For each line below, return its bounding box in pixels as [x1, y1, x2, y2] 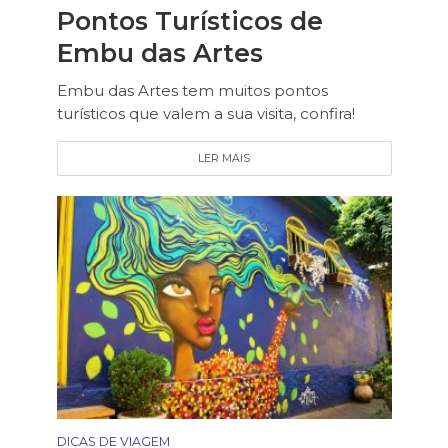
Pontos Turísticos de [56, 5, 323, 36]
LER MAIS [198, 151, 250, 165]
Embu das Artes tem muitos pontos [56, 80, 328, 100]
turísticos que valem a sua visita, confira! [56, 103, 355, 123]
